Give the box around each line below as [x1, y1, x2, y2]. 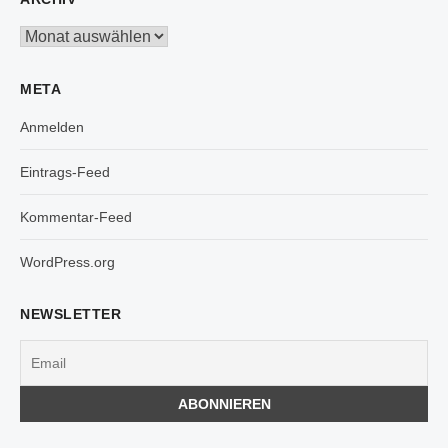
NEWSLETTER [20, 306, 121, 322]
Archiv [19, 28, 58, 44]
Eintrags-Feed [20, 164, 110, 180]
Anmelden [20, 119, 84, 135]
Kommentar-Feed [20, 209, 132, 225]
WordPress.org [20, 254, 115, 270]
